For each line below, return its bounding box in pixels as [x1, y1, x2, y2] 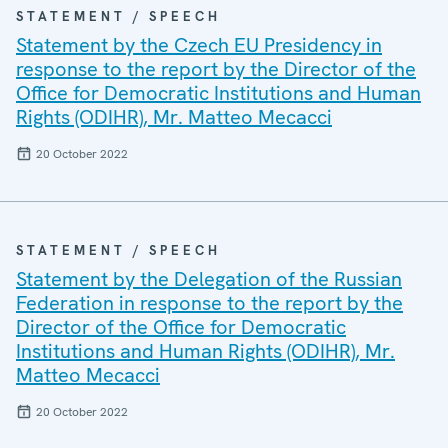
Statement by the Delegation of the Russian [16, 266, 402, 292]
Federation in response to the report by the [16, 290, 403, 316]
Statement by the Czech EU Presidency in [16, 32, 382, 58]
